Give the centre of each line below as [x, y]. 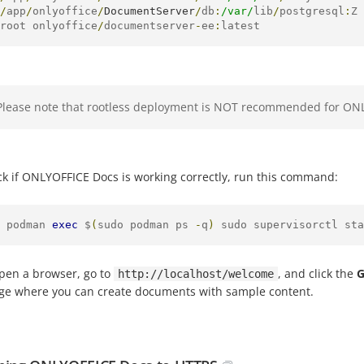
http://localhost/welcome [196, 274]
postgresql [312, 11]
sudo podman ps [146, 225]
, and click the [317, 273]
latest [240, 26]
